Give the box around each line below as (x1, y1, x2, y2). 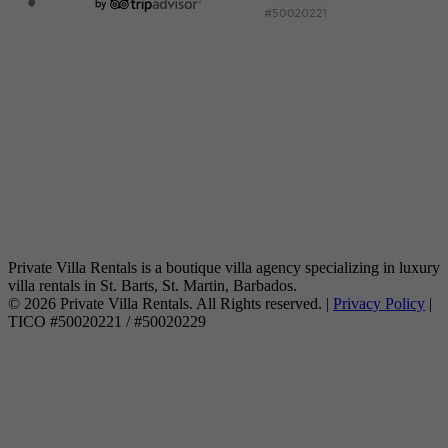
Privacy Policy (333, 294, 425, 312)
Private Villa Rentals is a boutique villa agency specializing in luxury (8, 258, 440, 276)
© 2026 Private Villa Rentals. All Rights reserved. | (8, 294, 333, 312)
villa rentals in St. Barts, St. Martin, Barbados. (8, 276, 297, 294)
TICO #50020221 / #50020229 (8, 312, 206, 330)
